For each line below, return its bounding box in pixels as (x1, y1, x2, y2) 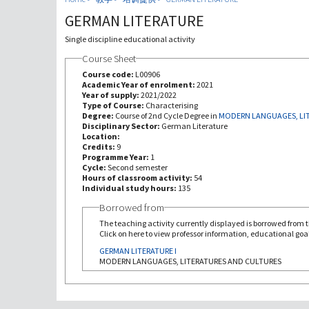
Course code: (81, 68, 135, 79)
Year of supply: (81, 89, 141, 100)
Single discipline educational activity (64, 33, 195, 44)
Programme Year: (81, 151, 150, 162)
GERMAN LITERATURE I (99, 246, 177, 257)
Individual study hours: (81, 182, 178, 193)
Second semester (107, 161, 168, 172)
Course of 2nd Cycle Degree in (114, 110, 219, 121)
